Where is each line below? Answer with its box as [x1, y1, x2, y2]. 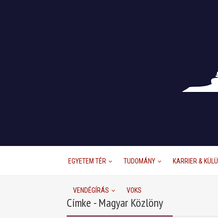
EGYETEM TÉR [68, 157, 106, 165]
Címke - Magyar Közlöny [67, 195, 163, 210]
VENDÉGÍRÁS [73, 186, 109, 194]
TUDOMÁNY [124, 157, 155, 165]
